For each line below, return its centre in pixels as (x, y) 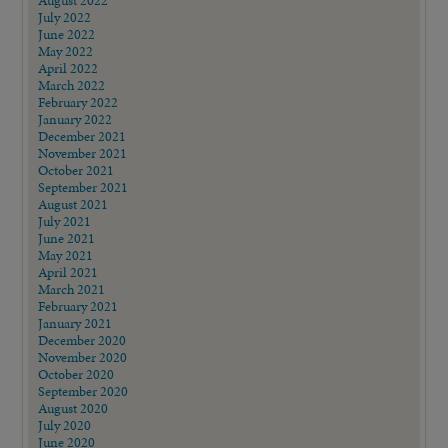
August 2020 (73, 407)
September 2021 (83, 186)
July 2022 (65, 16)
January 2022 (75, 118)
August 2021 (73, 203)
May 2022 (66, 50)
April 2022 (68, 67)
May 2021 (66, 254)
